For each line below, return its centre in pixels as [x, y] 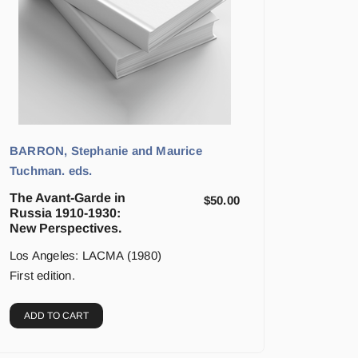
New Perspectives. [66, 229]
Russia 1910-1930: [65, 213]
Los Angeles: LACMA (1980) [86, 256]
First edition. [42, 276]
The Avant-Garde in [68, 198]
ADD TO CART [56, 316]
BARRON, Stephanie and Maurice [106, 151]
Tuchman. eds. [51, 171]
